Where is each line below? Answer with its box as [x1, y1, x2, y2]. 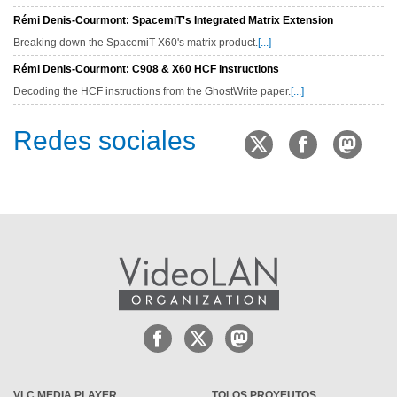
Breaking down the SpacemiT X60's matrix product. [13, 35, 258, 49]
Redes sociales [13, 125, 196, 155]
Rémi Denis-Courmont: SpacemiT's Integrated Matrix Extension [13, 13, 333, 27]
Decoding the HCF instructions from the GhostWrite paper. [13, 84, 291, 97]
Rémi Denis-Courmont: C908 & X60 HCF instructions [13, 62, 279, 75]
